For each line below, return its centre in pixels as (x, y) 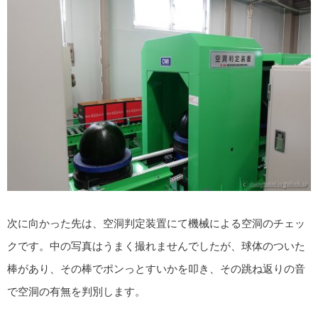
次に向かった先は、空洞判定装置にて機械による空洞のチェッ (156, 223)
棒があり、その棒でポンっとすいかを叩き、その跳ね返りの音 (156, 268)
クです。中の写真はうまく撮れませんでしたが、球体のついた (156, 246)
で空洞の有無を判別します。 (76, 291)
